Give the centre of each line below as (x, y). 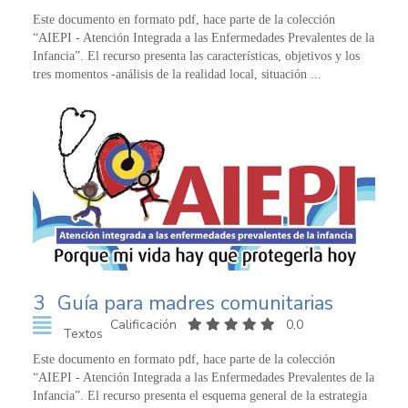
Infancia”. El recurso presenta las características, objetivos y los (196, 56)
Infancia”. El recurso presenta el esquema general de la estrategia (200, 395)
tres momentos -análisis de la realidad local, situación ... (177, 75)
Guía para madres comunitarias (195, 303)
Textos (82, 333)
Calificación (145, 324)
